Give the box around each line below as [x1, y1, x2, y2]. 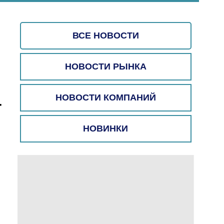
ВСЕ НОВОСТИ [72, 30, 139, 40]
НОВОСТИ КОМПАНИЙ [55, 92, 156, 102]
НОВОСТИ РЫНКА [64, 61, 146, 71]
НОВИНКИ [83, 123, 128, 133]
